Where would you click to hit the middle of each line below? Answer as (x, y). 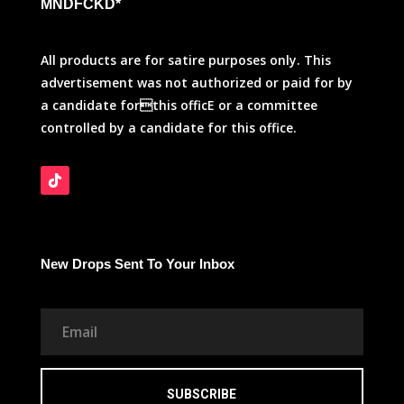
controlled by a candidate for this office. (168, 128)
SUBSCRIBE (202, 394)
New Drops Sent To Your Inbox (137, 264)
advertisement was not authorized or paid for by (196, 83)
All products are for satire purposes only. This (185, 60)
